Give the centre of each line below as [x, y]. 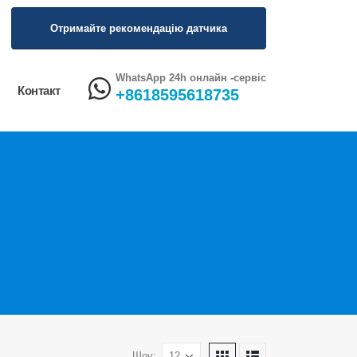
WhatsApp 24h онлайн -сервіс [191, 78]
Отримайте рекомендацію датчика [139, 28]
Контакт [39, 90]
